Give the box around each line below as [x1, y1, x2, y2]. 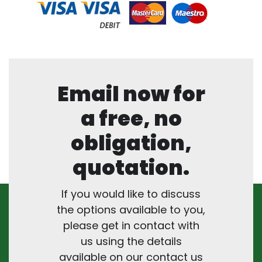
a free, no [80, 104, 182, 133]
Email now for [57, 79, 205, 108]
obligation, [70, 128, 192, 157]
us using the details [80, 233, 182, 249]
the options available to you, [57, 202, 205, 217]
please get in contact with [63, 218, 199, 233]
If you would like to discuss [61, 186, 201, 201]
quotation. [73, 153, 189, 182]
